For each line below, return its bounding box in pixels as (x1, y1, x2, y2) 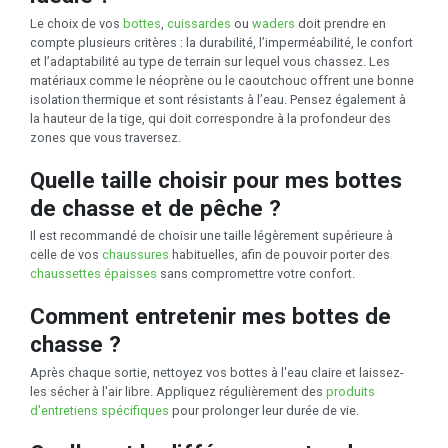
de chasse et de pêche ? (30, 194, 281, 221)
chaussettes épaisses (30, 266, 157, 282)
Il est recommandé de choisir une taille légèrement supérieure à (30, 228, 393, 244)
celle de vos (30, 247, 102, 263)
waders (252, 15, 295, 31)
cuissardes (167, 15, 231, 31)
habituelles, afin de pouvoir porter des (169, 247, 390, 263)
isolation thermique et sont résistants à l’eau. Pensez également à (30, 91, 406, 107)
